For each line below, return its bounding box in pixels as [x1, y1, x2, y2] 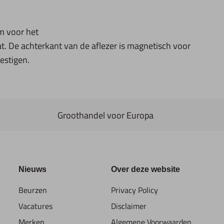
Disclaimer [111, 200, 147, 212]
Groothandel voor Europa [57, 108, 153, 122]
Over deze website [111, 165, 180, 173]
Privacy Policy [111, 184, 158, 196]
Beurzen [18, 184, 47, 196]
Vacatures [18, 200, 52, 212]
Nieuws [18, 165, 46, 173]
